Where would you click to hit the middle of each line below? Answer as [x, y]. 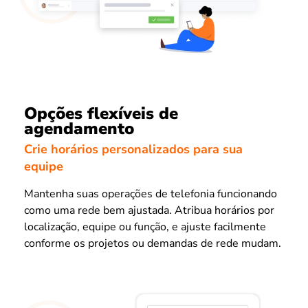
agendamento [79, 128]
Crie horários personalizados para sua [133, 150]
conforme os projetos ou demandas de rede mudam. [153, 244]
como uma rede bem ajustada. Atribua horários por [149, 211]
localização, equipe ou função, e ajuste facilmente [145, 227]
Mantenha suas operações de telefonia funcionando [151, 194]
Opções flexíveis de [101, 113]
